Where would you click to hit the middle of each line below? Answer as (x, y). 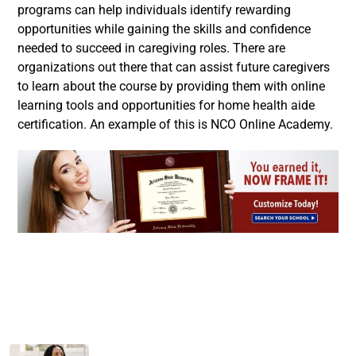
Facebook (92, 275)
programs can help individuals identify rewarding (154, 10)
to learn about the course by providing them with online (171, 86)
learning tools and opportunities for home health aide (166, 105)
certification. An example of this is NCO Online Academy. (175, 124)
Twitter (194, 275)
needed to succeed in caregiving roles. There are (151, 48)
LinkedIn (289, 275)
